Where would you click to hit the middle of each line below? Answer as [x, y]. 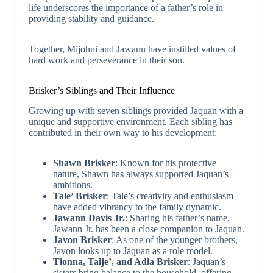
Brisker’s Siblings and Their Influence [101, 91]
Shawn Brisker [84, 163]
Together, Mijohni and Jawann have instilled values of [132, 49]
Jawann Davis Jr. [89, 218]
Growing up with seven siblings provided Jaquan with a [136, 110]
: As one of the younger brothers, [174, 239]
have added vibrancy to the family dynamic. [137, 207]
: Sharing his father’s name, [177, 218]
